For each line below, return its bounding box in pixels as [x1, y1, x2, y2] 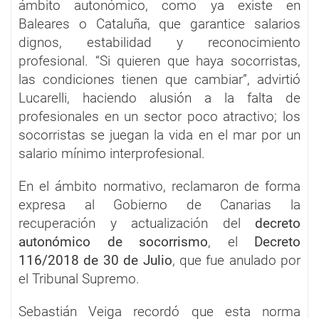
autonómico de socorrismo [19, 233, 208, 250]
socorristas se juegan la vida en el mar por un [19, 126, 300, 143]
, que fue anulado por [172, 251, 300, 268]
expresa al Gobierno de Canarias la [19, 196, 300, 213]
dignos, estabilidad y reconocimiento [19, 33, 300, 51]
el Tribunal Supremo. [19, 270, 140, 287]
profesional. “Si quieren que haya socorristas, [19, 52, 300, 69]
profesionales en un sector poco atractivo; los [19, 108, 300, 125]
